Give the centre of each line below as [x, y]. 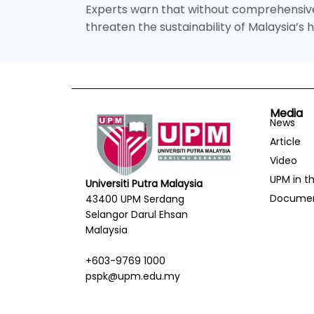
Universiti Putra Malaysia [144, 183]
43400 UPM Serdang [135, 199]
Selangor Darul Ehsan [137, 214]
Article [285, 141]
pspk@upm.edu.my [133, 276]
